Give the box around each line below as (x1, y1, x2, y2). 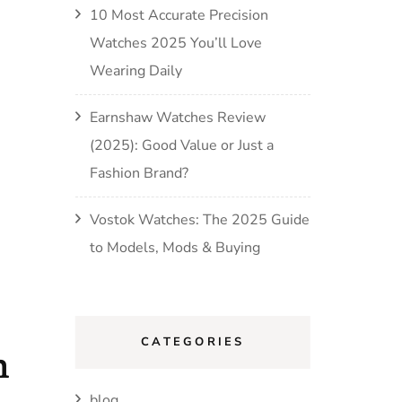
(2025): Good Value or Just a (89, 135, 274, 155)
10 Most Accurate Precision (89, 5, 268, 25)
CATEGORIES (141, 334, 245, 350)
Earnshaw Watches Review (89, 108, 266, 127)
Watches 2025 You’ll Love (89, 33, 262, 53)
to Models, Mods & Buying (89, 238, 260, 258)
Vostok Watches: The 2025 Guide (89, 210, 310, 230)
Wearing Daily (89, 61, 182, 81)
